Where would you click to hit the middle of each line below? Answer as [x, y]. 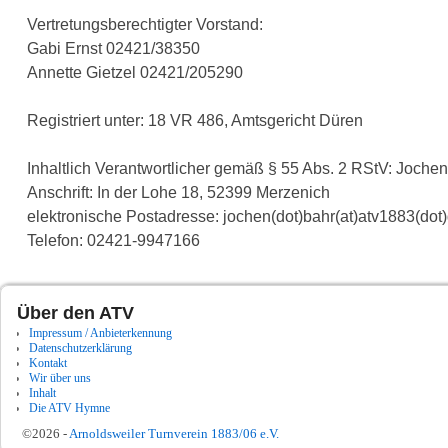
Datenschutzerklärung [80, 348]
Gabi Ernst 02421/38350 [113, 49]
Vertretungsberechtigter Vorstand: [144, 25]
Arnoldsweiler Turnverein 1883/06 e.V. [174, 434]
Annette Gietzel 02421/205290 [134, 73]
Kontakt [48, 363]
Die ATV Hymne [69, 408]
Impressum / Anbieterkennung [100, 333]
